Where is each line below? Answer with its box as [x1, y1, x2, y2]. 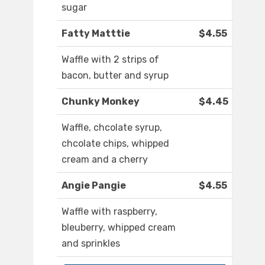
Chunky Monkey [62, 96, 140, 108]
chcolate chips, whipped [62, 138, 169, 150]
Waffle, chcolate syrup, [62, 122, 162, 134]
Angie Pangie [62, 180, 126, 192]
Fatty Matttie [62, 28, 130, 40]
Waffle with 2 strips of [62, 54, 159, 66]
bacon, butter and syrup [62, 70, 169, 82]
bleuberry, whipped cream [62, 222, 176, 234]
